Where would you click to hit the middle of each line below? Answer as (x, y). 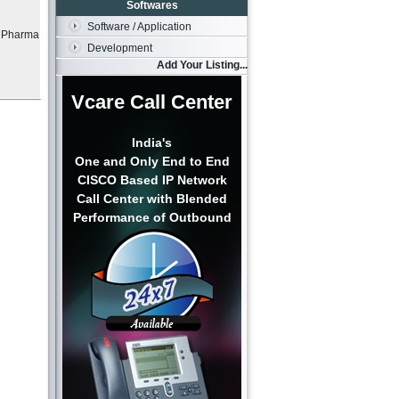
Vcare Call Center (152, 102)
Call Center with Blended (152, 199)
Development (120, 48)
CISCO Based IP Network (152, 180)
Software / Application (139, 27)
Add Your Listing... (202, 65)
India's (152, 142)
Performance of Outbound (152, 217)
